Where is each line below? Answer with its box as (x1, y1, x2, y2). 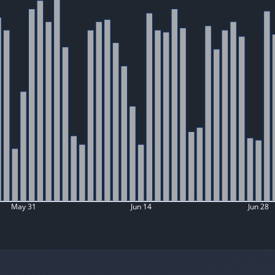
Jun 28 (247, 201, 269, 212)
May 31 (10, 201, 36, 212)
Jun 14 (130, 201, 152, 212)
